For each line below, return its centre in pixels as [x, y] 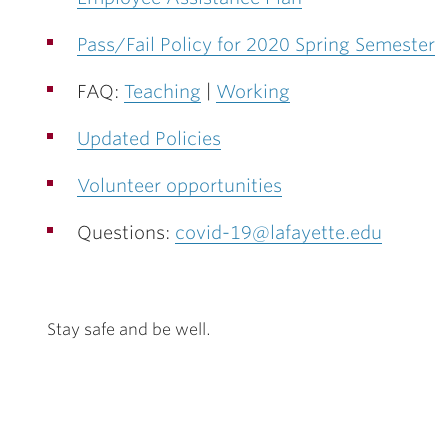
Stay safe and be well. [129, 329]
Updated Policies [149, 138]
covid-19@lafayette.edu [278, 232]
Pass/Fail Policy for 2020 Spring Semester [256, 44]
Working [253, 91]
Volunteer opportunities [179, 185]
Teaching [162, 91]
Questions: [126, 232]
